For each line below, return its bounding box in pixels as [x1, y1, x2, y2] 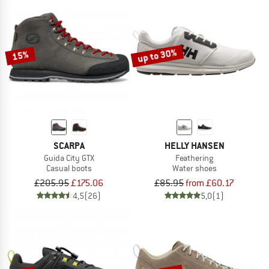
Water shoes [172, 163, 217, 174]
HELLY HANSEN [164, 139, 225, 153]
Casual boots [46, 163, 92, 174]
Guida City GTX [43, 153, 94, 164]
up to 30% [136, 46, 178, 65]
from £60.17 [186, 177, 234, 189]
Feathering [175, 153, 213, 164]
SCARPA [53, 139, 85, 153]
